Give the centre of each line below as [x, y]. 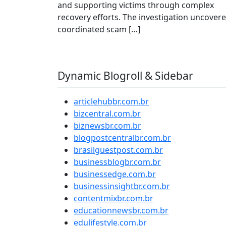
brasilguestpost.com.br [118, 150]
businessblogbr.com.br [117, 162]
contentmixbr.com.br [114, 198]
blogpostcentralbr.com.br [122, 138]
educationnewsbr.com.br [121, 210]
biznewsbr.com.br [107, 126]
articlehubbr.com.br [111, 101]
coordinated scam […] [99, 29]
